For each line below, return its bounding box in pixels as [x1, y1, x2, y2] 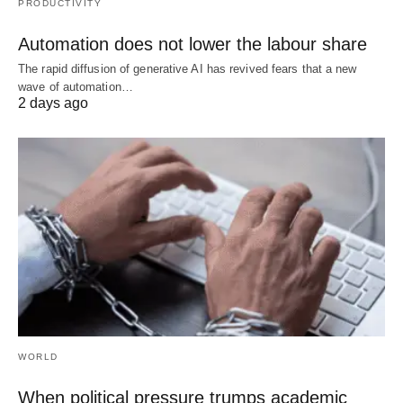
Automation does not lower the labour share [18, 33, 367, 54]
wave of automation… [18, 79, 133, 94]
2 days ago [18, 94, 88, 111]
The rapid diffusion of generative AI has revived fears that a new [18, 61, 357, 76]
